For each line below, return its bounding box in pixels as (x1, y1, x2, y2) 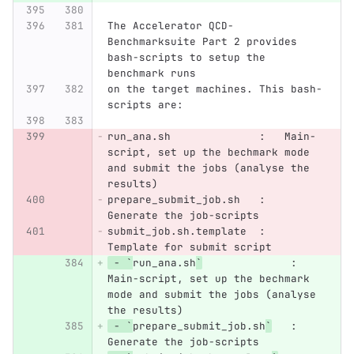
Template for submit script (107, 240, 272, 254)
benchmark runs (107, 66, 196, 81)
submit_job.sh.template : (107, 224, 284, 239)
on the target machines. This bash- (107, 82, 322, 96)
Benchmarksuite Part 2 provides (107, 35, 303, 49)
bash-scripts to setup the (107, 51, 272, 65)
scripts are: (107, 98, 183, 112)
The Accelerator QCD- (107, 19, 234, 33)
